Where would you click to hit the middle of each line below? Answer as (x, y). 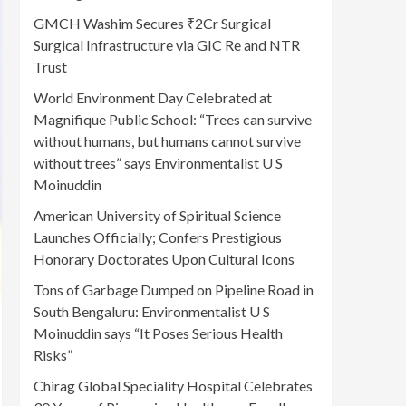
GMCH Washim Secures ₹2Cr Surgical (152, 24)
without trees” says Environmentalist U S (158, 163)
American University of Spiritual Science (157, 216)
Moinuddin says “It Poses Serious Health (158, 333)
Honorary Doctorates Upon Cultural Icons (164, 259)
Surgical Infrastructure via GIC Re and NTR (167, 45)
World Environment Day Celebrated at (153, 98)
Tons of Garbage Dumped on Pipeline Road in (174, 290)
